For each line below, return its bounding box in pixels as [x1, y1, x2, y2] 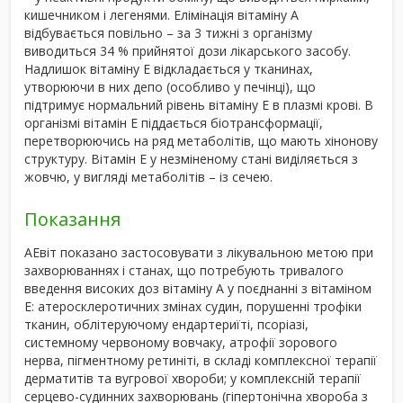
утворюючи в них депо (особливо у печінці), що [24, 77, 316, 95]
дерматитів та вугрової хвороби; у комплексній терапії [24, 369, 361, 387]
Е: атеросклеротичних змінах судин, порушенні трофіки [24, 297, 362, 315]
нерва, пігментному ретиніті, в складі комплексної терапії [24, 351, 377, 369]
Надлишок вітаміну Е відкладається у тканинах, [24, 59, 313, 77]
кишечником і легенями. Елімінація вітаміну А [24, 5, 299, 23]
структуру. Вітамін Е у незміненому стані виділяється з [24, 149, 358, 167]
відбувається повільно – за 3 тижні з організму [24, 23, 312, 41]
